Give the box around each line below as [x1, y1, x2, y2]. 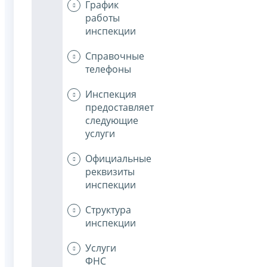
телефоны [85, 63, 131, 76]
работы [85, 11, 120, 25]
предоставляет [85, 101, 154, 114]
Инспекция [85, 88, 136, 101]
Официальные [85, 152, 151, 166]
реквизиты [85, 165, 135, 179]
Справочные [85, 49, 144, 63]
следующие [85, 114, 138, 128]
